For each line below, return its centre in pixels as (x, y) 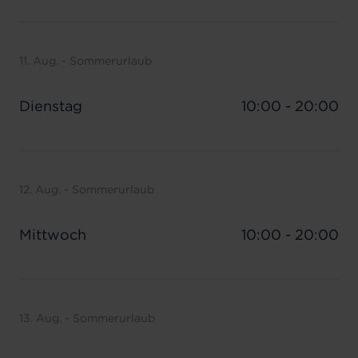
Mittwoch (53, 235)
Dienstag (51, 106)
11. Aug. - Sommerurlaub (86, 61)
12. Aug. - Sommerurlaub (87, 189)
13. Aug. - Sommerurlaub (87, 318)
